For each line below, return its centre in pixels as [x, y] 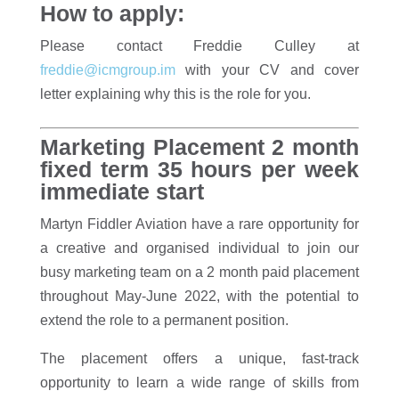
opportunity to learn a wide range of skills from [199, 383]
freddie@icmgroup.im [107, 70]
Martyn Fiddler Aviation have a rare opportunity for [199, 224]
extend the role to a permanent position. [164, 320]
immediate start [122, 191]
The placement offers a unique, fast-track [199, 358]
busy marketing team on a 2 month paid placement [199, 272]
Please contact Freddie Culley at [199, 46]
